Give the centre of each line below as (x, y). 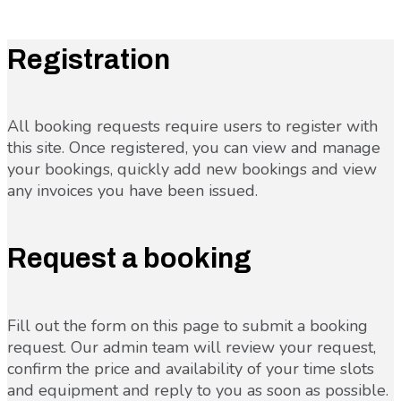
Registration (89, 59)
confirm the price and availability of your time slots (191, 368)
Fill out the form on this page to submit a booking (188, 325)
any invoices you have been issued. (132, 191)
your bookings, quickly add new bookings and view (192, 170)
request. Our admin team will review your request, (192, 347)
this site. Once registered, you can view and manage (194, 148)
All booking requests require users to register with (192, 127)
